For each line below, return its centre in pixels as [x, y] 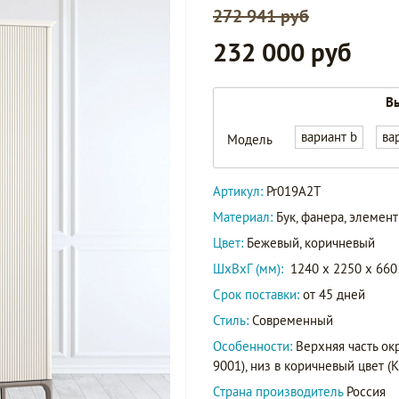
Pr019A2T [293, 191]
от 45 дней [332, 294]
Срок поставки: [256, 294]
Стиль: [231, 320]
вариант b [329, 137]
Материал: [244, 217]
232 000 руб [282, 52]
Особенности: [254, 346]
